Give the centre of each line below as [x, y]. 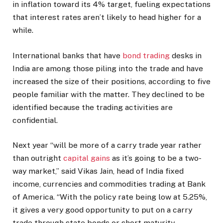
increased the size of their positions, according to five [111, 81]
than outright [38, 158]
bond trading [146, 55]
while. [23, 30]
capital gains [87, 158]
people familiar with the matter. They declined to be [109, 94]
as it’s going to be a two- [156, 158]
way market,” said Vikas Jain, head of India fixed [98, 171]
